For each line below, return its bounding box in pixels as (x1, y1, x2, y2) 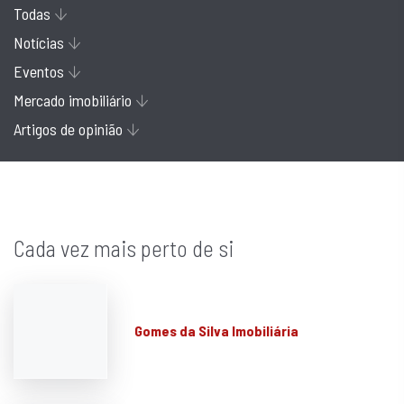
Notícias (14, 32, 64, 53)
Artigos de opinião (14, 119, 123, 140)
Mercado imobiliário (14, 90, 132, 111)
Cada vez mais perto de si (14, 234, 234, 262)
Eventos (14, 61, 64, 82)
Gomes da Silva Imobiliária (134, 322, 299, 340)
